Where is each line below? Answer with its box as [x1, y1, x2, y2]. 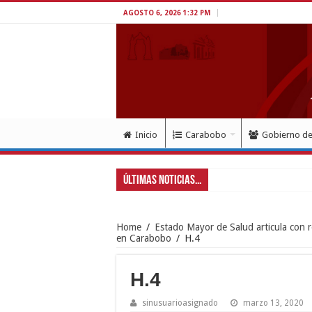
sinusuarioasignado [142, 297, 218, 308]
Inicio [135, 129, 157, 140]
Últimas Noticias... [123, 173, 201, 187]
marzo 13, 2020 [243, 297, 304, 308]
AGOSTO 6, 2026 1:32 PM [123, 9, 210, 17]
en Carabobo [116, 232, 171, 244]
